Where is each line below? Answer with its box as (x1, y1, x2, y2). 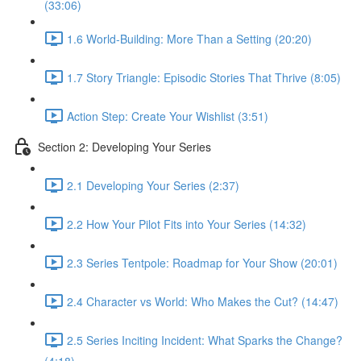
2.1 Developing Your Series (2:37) (67, 176, 239, 193)
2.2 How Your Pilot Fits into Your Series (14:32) (67, 215, 306, 232)
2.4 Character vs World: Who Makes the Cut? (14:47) (67, 293, 338, 309)
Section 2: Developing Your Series (38, 138, 211, 155)
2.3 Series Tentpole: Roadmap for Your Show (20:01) (67, 254, 338, 271)
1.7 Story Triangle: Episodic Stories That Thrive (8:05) (67, 68, 341, 85)
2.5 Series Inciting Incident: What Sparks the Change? (67, 331, 342, 348)
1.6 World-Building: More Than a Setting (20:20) (67, 30, 312, 47)
